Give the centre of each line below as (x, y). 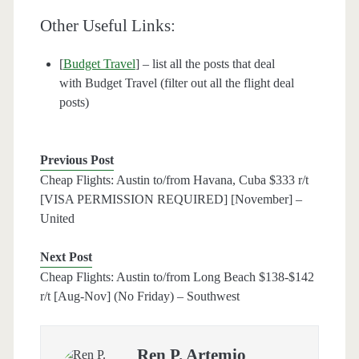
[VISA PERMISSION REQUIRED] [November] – (171, 200)
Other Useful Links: (107, 26)
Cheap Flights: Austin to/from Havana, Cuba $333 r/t (174, 180)
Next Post (66, 257)
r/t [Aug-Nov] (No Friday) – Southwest (139, 296)
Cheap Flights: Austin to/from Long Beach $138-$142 (177, 277)
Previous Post (77, 160)
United (57, 219)
